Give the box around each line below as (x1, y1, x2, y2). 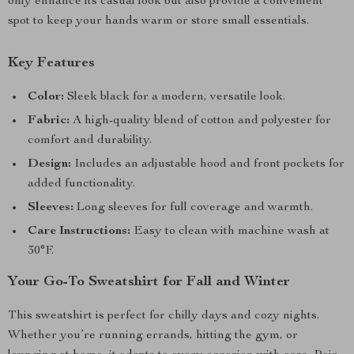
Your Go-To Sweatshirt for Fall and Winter (8, 275, 290, 289)
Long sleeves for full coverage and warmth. (73, 201, 313, 214)
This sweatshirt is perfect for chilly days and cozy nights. (8, 310, 319, 322)
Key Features (8, 56, 95, 70)
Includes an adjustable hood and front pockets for (71, 158, 345, 171)
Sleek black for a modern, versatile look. (64, 91, 285, 104)
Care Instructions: (28, 225, 130, 238)
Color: (28, 91, 64, 104)
